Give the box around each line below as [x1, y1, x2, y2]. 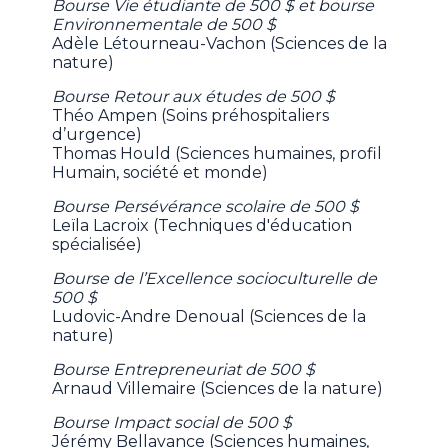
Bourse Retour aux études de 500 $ [52, 86, 336, 106]
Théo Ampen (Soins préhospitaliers [52, 105, 330, 125]
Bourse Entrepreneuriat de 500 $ [52, 359, 316, 379]
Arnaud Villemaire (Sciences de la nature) [52, 378, 392, 398]
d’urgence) [52, 124, 147, 144]
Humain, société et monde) [52, 162, 273, 182]
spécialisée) [52, 234, 147, 254]
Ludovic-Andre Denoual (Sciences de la [52, 306, 367, 326]
